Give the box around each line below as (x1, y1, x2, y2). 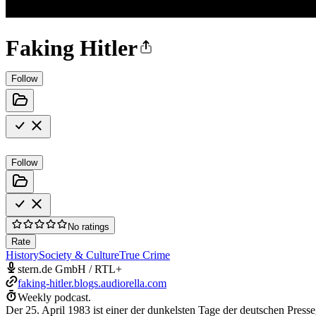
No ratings (68, 221, 109, 232)
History (6, 248, 39, 261)
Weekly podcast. (18, 291, 91, 303)
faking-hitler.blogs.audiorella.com (18, 276, 166, 289)
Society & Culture (39, 248, 119, 261)
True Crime (119, 248, 170, 261)
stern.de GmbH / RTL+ (18, 262, 122, 275)
